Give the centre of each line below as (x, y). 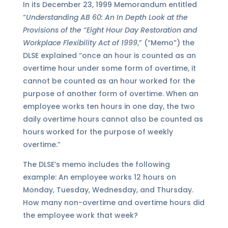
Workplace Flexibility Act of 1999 (80, 43)
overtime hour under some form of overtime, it (109, 68)
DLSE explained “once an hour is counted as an (109, 56)
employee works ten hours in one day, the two (109, 107)
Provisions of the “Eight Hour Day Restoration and (110, 30)
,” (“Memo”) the (166, 43)
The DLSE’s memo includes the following (96, 165)
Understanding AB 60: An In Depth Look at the (107, 18)
